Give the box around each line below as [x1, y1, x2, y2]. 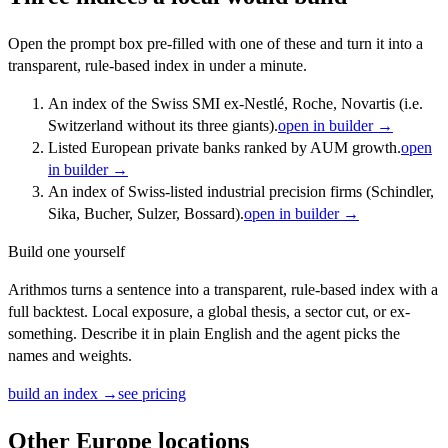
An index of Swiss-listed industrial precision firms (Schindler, [48, 182, 434, 200]
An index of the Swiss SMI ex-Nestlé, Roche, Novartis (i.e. [48, 94, 423, 112]
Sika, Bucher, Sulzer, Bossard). [48, 204, 244, 222]
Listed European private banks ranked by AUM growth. [48, 138, 401, 156]
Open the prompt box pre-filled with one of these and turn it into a [8, 34, 423, 52]
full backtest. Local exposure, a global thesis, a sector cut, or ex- [8, 302, 410, 320]
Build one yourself [8, 242, 125, 260]
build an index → [8, 384, 118, 402]
